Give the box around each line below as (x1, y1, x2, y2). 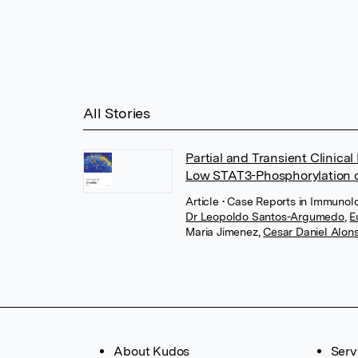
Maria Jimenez (185, 225, 258, 238)
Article (185, 195, 222, 208)
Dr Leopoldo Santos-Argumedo (185, 210, 344, 223)
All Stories (83, 105, 150, 121)
